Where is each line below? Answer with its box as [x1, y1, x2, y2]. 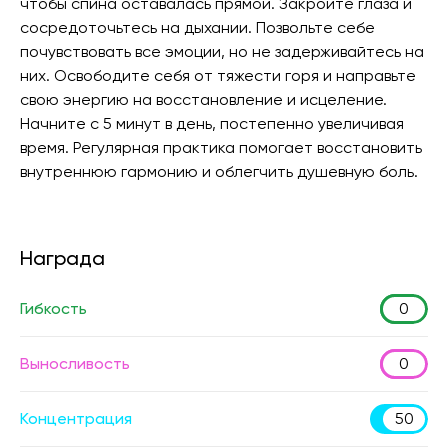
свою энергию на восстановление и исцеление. [20, 90, 387, 109]
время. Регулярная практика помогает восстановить [20, 138, 422, 157]
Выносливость [20, 354, 130, 373]
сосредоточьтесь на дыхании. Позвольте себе [20, 18, 375, 37]
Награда [20, 246, 105, 270]
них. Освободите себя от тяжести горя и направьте [20, 66, 416, 85]
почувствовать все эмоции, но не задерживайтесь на [20, 42, 424, 61]
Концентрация [20, 409, 132, 428]
